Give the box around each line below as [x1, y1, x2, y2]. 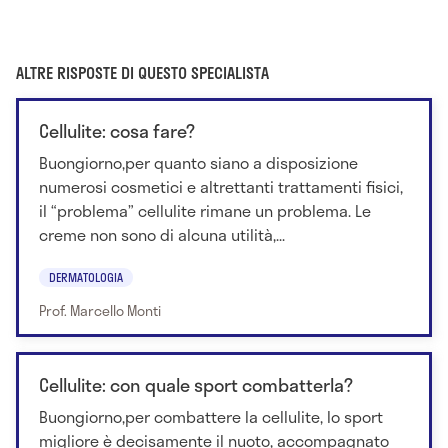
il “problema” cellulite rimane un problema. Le [39, 197, 371, 223]
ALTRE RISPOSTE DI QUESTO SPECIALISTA [16, 59, 269, 85]
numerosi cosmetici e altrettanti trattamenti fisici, [39, 173, 403, 199]
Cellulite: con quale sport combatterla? [39, 371, 353, 400]
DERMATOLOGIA [49, 268, 123, 287]
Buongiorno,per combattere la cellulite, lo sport [39, 404, 383, 430]
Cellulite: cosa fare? [39, 116, 195, 145]
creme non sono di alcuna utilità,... [39, 221, 285, 247]
